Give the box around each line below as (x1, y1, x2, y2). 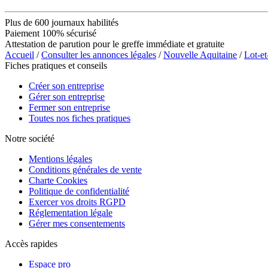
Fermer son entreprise (29, 102, 110, 112)
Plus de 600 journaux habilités (5, 17, 118, 28)
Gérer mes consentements (29, 218, 125, 229)
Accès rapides (5, 238, 57, 249)
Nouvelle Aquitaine (163, 49, 237, 60)
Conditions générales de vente (29, 164, 142, 175)
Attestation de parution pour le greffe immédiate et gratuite (5, 38, 224, 49)
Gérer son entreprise (29, 91, 105, 102)
